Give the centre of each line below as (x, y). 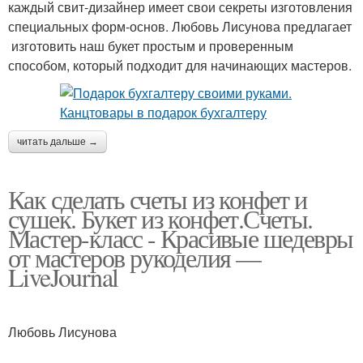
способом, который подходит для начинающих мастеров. (180, 65)
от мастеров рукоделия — (135, 257)
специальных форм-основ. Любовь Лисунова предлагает (180, 26)
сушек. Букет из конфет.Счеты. (160, 218)
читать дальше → (58, 142)
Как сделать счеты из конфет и (158, 199)
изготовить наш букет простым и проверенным (151, 46)
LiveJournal (63, 277)
